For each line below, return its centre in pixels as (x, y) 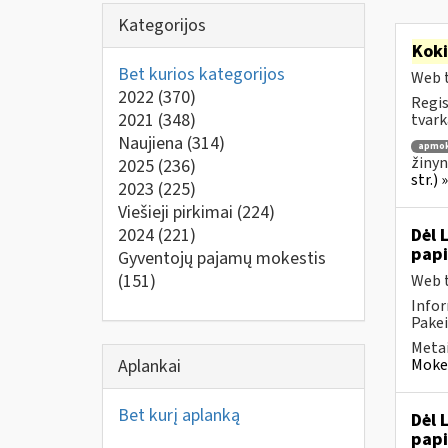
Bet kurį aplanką (179, 415)
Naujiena (152, 143)
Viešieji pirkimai (177, 212)
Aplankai (149, 366)
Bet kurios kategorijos (201, 74)
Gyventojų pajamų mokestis (222, 258)
